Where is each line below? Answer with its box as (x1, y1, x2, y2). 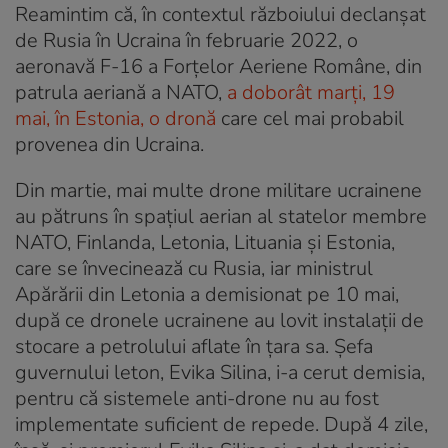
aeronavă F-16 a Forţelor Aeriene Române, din (15, 53, 422, 81)
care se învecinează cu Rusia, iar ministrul (15, 255, 373, 283)
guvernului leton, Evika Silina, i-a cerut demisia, (15, 359, 425, 387)
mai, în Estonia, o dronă (15, 105, 216, 133)
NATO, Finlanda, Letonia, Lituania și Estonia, (15, 229, 395, 257)
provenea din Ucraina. (15, 131, 204, 159)
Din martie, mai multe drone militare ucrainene (15, 177, 422, 205)
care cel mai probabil (216, 105, 404, 133)
